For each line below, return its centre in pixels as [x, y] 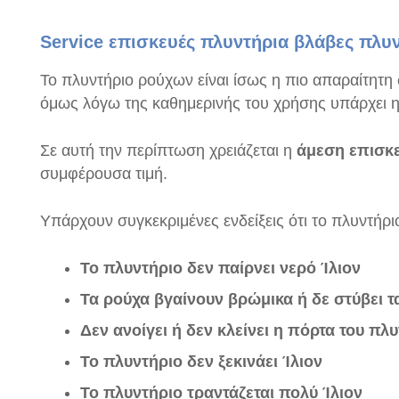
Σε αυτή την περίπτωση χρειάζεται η [168, 151]
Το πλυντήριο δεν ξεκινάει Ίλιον [201, 362]
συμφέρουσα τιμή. [104, 174]
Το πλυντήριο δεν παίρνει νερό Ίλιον [220, 268]
